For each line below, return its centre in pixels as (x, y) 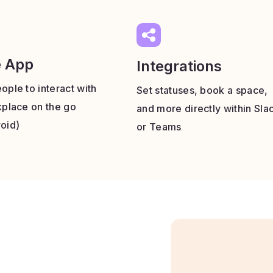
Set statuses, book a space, (202, 90)
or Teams (159, 127)
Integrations (179, 66)
